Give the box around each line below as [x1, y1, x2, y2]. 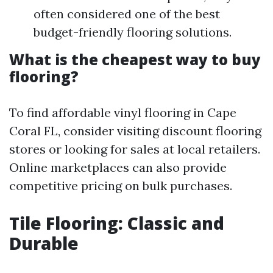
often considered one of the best [34, 6, 220, 21]
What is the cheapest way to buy [9, 49, 261, 69]
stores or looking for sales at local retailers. [9, 141, 260, 157]
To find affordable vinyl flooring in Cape [9, 105, 236, 120]
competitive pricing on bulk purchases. [9, 178, 232, 193]
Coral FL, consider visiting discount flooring [9, 123, 261, 138]
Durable [9, 232, 79, 255]
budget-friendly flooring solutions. [34, 24, 232, 40]
